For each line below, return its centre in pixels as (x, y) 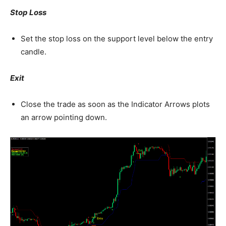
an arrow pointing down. (64, 118)
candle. (34, 52)
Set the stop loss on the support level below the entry (117, 39)
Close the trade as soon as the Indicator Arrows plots (115, 104)
